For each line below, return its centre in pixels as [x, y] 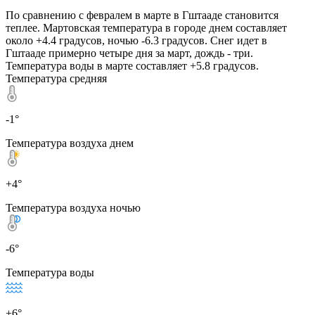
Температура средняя [56, 78]
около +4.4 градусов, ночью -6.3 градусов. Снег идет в [136, 40]
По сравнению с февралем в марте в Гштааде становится [142, 15]
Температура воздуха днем [70, 143]
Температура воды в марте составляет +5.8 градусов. [132, 65]
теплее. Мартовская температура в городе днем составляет [146, 27]
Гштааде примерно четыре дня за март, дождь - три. [129, 53]
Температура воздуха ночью [73, 207]
